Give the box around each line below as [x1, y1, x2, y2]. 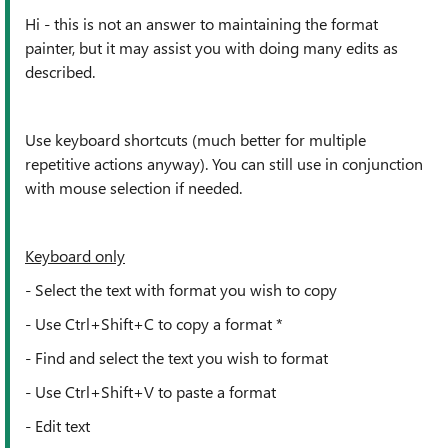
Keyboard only [25, 245, 125, 266]
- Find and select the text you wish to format [25, 347, 328, 368]
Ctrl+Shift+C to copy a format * [65, 313, 287, 334]
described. [25, 61, 95, 82]
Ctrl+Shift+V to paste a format [65, 381, 276, 402]
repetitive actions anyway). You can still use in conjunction [25, 153, 423, 174]
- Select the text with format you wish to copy [25, 279, 337, 300]
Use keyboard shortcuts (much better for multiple [25, 129, 366, 150]
